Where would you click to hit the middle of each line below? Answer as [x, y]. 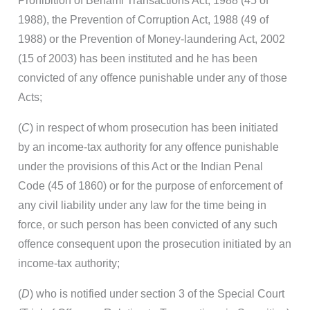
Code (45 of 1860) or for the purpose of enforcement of [150, 186]
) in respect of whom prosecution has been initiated [154, 128]
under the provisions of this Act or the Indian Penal [140, 167]
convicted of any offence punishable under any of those [153, 78]
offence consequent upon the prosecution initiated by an [155, 244]
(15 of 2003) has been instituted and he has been [138, 59]
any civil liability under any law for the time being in [142, 206]
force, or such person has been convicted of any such [148, 225]
